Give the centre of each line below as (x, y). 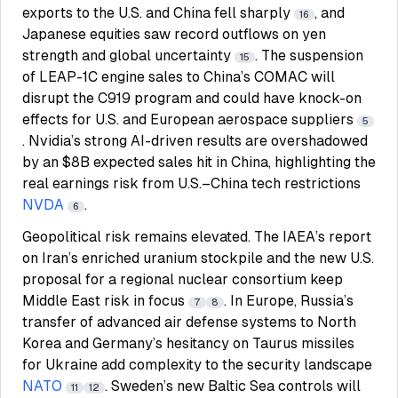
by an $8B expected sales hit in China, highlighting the (199, 162)
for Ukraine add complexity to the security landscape (197, 365)
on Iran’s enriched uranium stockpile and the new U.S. (198, 258)
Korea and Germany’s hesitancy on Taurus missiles (188, 343)
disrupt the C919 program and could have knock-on (192, 98)
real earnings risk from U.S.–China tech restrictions (191, 183)
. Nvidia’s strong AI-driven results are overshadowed (195, 141)
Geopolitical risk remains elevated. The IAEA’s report (197, 237)
